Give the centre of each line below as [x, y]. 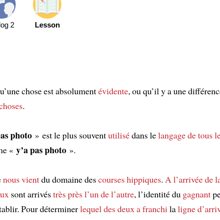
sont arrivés [31, 194]
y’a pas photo [41, 150]
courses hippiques [129, 179]
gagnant [196, 194]
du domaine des [69, 179]
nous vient [21, 179]
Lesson [47, 25]
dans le [144, 135]
